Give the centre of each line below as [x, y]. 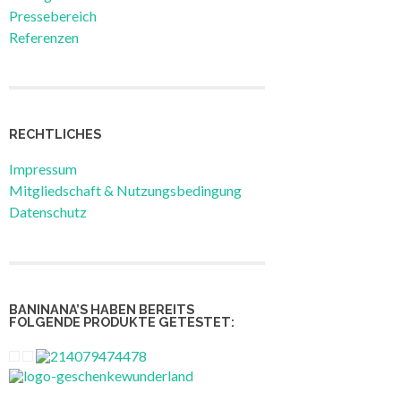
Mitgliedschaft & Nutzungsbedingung [125, 191]
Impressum [43, 169]
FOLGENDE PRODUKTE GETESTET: [122, 322]
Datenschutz [48, 212]
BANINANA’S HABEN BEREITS [102, 310]
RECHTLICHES [55, 134]
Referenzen [44, 37]
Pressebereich [53, 15]
